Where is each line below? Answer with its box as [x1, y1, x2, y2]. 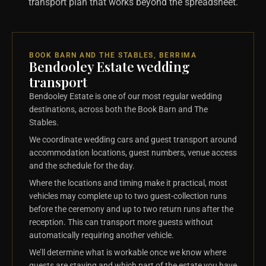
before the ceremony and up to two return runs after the [29, 204, 233, 214]
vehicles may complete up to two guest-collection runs [29, 191, 227, 201]
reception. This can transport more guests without [29, 217, 213, 227]
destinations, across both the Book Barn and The [29, 104, 208, 114]
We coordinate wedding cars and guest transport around [29, 134, 237, 144]
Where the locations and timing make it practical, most [29, 178, 227, 188]
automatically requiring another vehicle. [29, 230, 174, 240]
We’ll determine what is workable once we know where [29, 247, 226, 257]
